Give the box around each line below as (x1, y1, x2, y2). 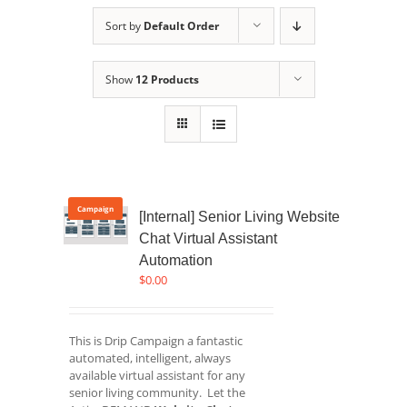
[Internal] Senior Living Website (139, 209, 341, 225)
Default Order (143, 18, 219, 35)
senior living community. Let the (69, 384, 246, 402)
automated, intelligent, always (69, 350, 232, 367)
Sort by (104, 18, 144, 35)
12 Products (134, 72, 199, 88)
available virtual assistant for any (69, 367, 246, 384)
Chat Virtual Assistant (139, 231, 278, 247)
